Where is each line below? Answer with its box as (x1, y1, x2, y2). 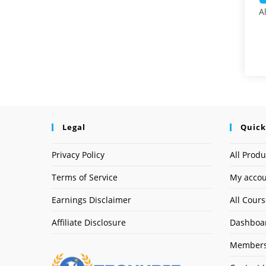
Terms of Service (52, 172, 118, 183)
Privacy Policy (52, 149, 104, 160)
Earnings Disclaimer (52, 194, 131, 205)
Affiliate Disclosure (52, 217, 126, 228)
